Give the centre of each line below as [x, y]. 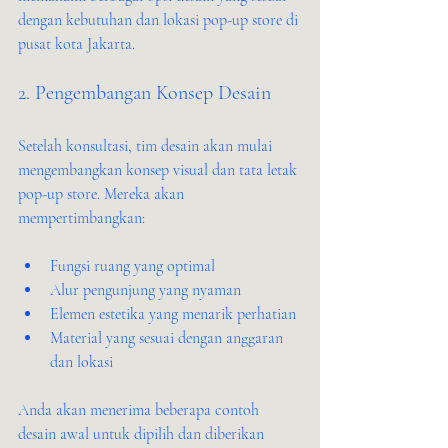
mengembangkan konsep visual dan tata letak [159, 170]
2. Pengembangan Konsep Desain [144, 93]
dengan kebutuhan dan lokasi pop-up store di [160, 20]
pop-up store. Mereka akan [103, 194]
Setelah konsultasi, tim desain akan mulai [147, 146]
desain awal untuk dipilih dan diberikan [143, 434]
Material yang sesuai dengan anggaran [168, 338]
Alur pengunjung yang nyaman [145, 290]
